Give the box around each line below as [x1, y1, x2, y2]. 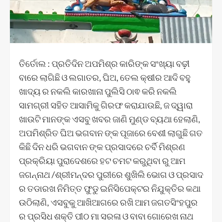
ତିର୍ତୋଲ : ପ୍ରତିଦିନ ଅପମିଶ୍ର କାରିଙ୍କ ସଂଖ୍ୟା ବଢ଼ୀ [19, 57, 190, 69]
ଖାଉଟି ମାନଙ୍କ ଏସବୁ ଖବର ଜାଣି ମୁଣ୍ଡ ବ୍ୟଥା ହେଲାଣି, [19, 113, 200, 124]
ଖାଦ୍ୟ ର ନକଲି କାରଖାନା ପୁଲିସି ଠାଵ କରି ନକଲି [19, 85, 177, 97]
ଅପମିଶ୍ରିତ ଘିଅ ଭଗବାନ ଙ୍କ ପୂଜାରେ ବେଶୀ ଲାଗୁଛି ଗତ [19, 127, 203, 138]
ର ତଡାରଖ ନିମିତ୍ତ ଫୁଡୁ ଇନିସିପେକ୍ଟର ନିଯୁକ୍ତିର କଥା [19, 182, 201, 194]
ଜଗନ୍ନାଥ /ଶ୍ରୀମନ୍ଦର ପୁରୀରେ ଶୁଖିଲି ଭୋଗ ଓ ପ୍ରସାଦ [19, 168, 203, 180]
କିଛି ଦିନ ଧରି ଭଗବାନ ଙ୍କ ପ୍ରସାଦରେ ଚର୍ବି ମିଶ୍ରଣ [19, 141, 185, 152]
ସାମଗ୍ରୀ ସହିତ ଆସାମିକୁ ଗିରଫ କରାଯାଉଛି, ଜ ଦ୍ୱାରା [19, 99, 193, 111]
